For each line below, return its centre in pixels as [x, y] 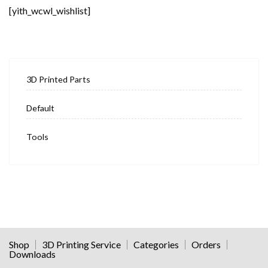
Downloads [32, 254]
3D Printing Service [81, 245]
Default [40, 108]
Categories [156, 245]
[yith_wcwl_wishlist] [50, 11]
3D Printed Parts [58, 80]
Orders [206, 245]
